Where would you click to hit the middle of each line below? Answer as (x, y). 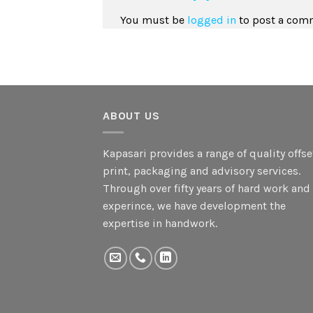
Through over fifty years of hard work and (206, 189)
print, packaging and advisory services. (202, 171)
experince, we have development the (194, 206)
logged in (212, 20)
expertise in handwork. (160, 224)
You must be (154, 20)
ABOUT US (131, 115)
